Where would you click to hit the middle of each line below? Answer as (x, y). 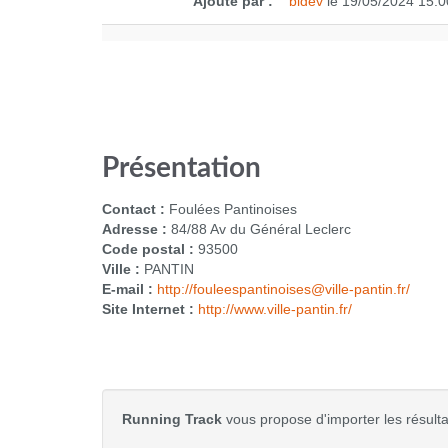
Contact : (133, 209)
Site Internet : (148, 309)
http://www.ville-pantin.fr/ (275, 309)
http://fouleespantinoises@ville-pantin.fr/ (283, 289)
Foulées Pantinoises (231, 209)
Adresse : (134, 229)
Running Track (172, 419)
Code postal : (148, 249)
